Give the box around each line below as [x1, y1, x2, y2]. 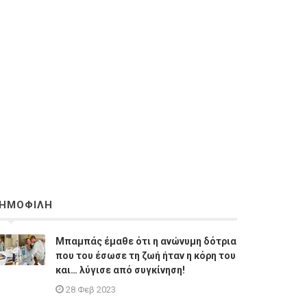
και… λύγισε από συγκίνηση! [56, 265, 185, 276]
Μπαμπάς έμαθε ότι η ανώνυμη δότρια [56, 236, 236, 247]
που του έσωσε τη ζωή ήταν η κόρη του [56, 250, 236, 262]
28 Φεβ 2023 [66, 284, 116, 295]
